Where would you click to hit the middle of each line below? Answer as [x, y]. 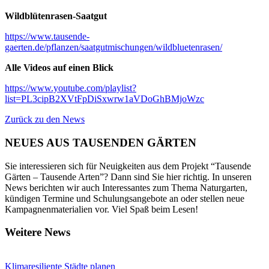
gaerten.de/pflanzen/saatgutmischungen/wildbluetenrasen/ [113, 47]
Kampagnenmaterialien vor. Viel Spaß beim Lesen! [101, 209]
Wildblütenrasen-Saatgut [56, 16]
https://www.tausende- [47, 37]
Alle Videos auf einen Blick [59, 68]
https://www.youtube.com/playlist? [71, 88]
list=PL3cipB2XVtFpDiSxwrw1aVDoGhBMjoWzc [104, 99]
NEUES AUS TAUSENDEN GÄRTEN [101, 143]
